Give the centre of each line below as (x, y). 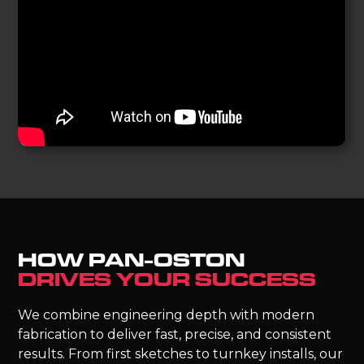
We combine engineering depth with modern (167, 315)
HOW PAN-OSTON (132, 260)
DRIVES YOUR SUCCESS (167, 280)
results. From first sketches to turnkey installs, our (181, 354)
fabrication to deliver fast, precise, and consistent (175, 335)
